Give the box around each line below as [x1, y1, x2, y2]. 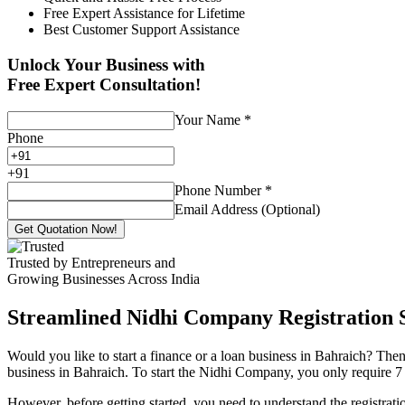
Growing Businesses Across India [7, 271, 200, 287]
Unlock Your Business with [7, 54, 205, 74]
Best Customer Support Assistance [43, 21, 240, 37]
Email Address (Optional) [174, 202, 320, 218]
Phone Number [174, 183, 265, 199]
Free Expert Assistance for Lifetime [43, 5, 245, 21]
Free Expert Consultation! [7, 74, 201, 94]
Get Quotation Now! [14, 222, 118, 237]
